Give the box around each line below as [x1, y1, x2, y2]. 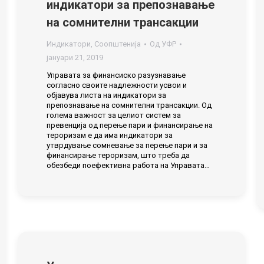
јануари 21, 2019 [47, 53, 103, 62]
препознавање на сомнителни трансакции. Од [47, 101, 212, 110]
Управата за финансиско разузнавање [47, 71, 186, 80]
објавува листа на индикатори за [47, 91, 166, 100]
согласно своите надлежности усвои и [47, 81, 187, 90]
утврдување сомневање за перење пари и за [47, 141, 207, 150]
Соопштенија [94, 39, 141, 48]
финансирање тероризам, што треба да [47, 151, 190, 160]
